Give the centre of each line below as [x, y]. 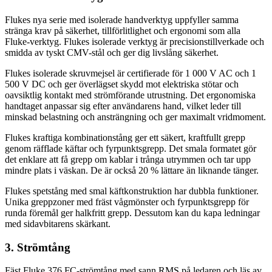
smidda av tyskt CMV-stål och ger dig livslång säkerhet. [112, 53]
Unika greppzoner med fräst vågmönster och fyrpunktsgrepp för [127, 202]
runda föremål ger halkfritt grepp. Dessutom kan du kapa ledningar [132, 213]
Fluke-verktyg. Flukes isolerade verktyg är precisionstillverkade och [134, 42]
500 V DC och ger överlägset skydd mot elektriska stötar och [122, 84]
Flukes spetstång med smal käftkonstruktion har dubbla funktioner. [132, 191]
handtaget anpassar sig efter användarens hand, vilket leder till [123, 106]
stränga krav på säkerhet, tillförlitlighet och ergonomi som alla [123, 31]
